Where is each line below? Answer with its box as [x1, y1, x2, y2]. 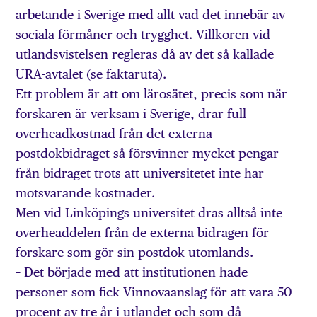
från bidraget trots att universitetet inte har [16, 166, 265, 181]
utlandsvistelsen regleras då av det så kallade [16, 47, 275, 62]
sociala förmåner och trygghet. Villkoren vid [16, 27, 271, 42]
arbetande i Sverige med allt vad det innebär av [16, 7, 286, 23]
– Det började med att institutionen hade [16, 265, 248, 280]
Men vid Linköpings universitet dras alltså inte [16, 205, 283, 221]
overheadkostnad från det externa [16, 126, 213, 142]
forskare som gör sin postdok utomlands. [16, 245, 254, 260]
